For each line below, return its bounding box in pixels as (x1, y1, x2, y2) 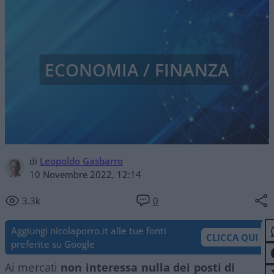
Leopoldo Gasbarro (40, 154, 123, 167)
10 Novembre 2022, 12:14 (29, 168, 141, 180)
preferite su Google (11, 237, 95, 250)
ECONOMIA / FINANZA (44, 58, 230, 82)
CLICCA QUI (206, 231, 258, 243)
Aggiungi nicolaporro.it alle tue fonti (11, 224, 166, 237)
